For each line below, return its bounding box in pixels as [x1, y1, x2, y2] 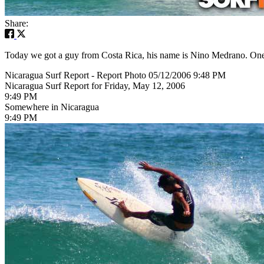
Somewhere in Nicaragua [5, 101, 99, 112]
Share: [5, 18, 28, 28]
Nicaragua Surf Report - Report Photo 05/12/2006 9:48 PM [5, 70, 226, 80]
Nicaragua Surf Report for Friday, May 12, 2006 [5, 80, 185, 91]
